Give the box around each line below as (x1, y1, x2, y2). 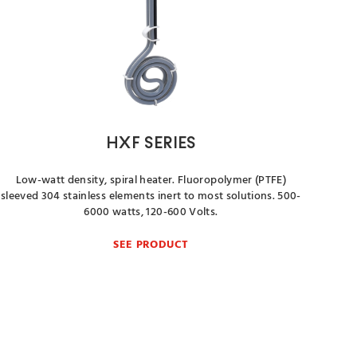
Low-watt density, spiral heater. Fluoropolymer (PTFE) (15, 171, 287, 190)
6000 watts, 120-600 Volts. (84, 203, 218, 222)
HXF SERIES (106, 135, 196, 152)
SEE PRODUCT (113, 236, 189, 254)
